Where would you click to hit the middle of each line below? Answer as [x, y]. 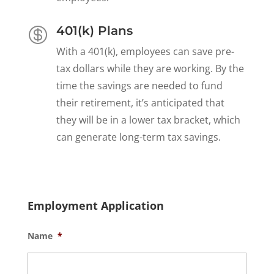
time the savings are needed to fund [139, 85]
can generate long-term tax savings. [138, 137]
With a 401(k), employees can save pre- [145, 51]
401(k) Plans [94, 30]
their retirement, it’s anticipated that [140, 102]
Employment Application [95, 205]
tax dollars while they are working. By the [150, 68]
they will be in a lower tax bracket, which [148, 120]
